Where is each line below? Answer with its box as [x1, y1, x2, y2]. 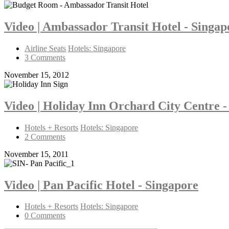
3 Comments [25, 53, 65, 62]
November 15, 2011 [4, 149, 68, 158]
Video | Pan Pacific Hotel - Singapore [4, 178, 198, 192]
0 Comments [25, 211, 65, 220]
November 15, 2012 [4, 70, 69, 79]
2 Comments [25, 132, 65, 141]
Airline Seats [25, 43, 66, 53]
